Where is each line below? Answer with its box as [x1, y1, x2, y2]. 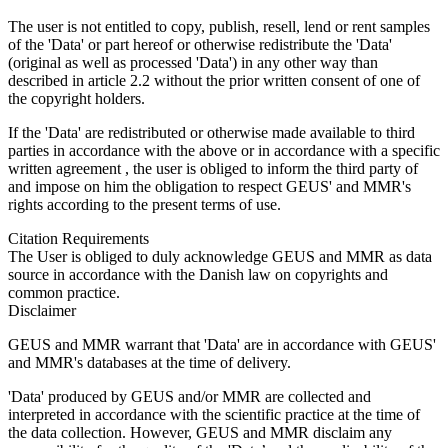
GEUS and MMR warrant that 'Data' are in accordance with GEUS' [8, 335, 436, 353]
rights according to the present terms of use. [8, 195, 281, 213]
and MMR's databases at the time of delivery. [8, 353, 291, 371]
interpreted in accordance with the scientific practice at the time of [8, 405, 420, 423]
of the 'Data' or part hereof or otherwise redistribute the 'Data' [8, 35, 392, 53]
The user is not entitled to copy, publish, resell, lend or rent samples [8, 17, 430, 35]
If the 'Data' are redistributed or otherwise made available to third [8, 123, 415, 141]
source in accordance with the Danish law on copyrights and [8, 265, 388, 283]
